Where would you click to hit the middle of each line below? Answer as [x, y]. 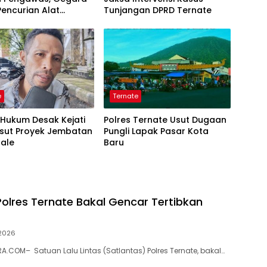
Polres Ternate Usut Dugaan [165, 119]
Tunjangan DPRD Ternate [157, 10]
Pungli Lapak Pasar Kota [156, 131]
